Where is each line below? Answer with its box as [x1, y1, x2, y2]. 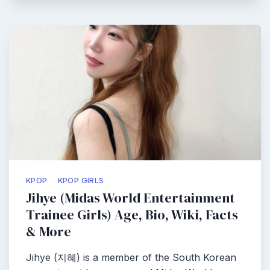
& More [26, 222, 71, 241]
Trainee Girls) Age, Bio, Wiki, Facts [26, 206, 238, 224]
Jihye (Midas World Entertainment [26, 189, 235, 207]
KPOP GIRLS [57, 176, 104, 185]
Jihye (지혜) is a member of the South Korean [26, 251, 236, 263]
